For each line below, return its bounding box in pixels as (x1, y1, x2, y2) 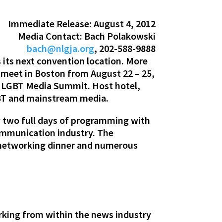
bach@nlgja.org (26, 42, 94, 55)
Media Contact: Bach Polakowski (17, 29, 156, 42)
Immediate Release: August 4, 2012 (7, 17, 156, 30)
